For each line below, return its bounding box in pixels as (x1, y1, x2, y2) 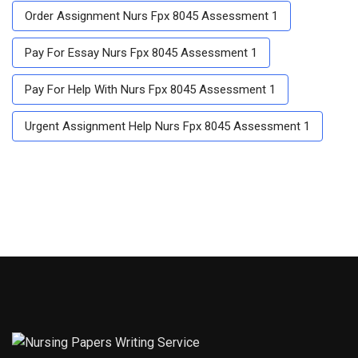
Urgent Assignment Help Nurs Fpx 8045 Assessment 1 (25, 118, 310, 133)
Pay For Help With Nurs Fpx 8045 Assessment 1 (25, 82, 276, 97)
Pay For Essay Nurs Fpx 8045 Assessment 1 (25, 45, 257, 60)
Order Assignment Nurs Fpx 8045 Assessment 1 (25, 8, 278, 23)
